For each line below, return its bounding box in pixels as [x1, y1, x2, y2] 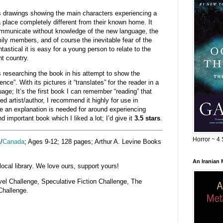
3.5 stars [134, 114, 160, 122]
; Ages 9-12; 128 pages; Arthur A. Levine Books [24, 137, 161, 145]
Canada [2, 137, 24, 145]
